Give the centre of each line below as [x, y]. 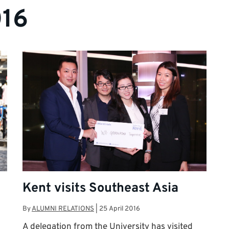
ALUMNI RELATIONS [63, 209]
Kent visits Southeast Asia [100, 188]
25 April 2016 [120, 209]
